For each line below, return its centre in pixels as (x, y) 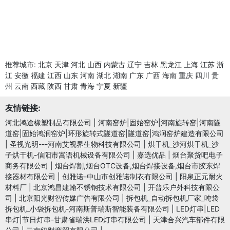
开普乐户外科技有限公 (184, 187)
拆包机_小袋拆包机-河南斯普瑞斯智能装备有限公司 (87, 208)
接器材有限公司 (30, 176)
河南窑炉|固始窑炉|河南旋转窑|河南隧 (159, 122)
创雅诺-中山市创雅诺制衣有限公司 (118, 176)
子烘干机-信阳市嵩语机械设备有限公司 (68, 155)
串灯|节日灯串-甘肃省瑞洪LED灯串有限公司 (76, 219)
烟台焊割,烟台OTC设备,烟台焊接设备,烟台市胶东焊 (138, 165)
